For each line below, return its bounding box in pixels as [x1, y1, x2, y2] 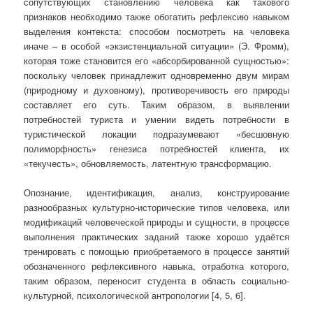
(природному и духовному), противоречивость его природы [24, 83, 289, 97]
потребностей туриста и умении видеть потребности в [24, 112, 289, 126]
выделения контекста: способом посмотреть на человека [24, 24, 289, 38]
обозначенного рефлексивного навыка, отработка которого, [24, 259, 289, 273]
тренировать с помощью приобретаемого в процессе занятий [24, 245, 289, 259]
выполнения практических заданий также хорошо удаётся [24, 230, 289, 244]
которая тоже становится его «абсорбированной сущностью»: [24, 54, 289, 68]
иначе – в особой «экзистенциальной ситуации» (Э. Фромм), [24, 39, 289, 53]
